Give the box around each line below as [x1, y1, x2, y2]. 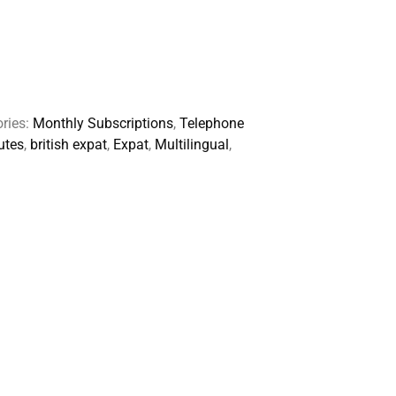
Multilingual [154, 136, 229, 154]
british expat [29, 136, 107, 154]
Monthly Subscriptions [32, 115, 173, 133]
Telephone [179, 115, 244, 133]
